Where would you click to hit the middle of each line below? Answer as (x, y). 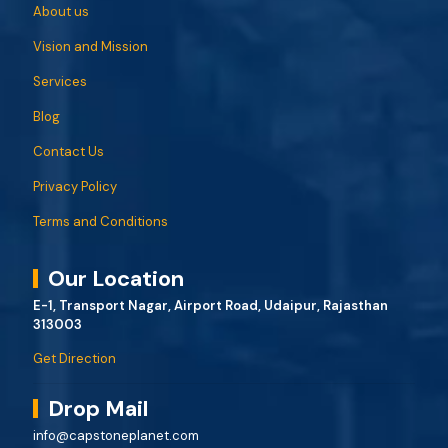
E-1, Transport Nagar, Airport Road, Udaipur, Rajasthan (210, 305)
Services (60, 81)
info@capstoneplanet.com (116, 435)
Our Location (116, 278)
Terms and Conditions (100, 221)
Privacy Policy (75, 186)
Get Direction (74, 358)
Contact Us (68, 151)
